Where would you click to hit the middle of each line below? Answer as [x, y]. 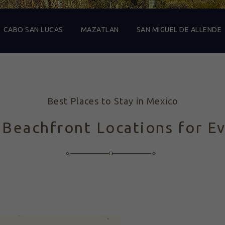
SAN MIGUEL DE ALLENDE [179, 30]
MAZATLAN [100, 30]
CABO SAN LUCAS [33, 30]
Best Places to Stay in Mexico [113, 101]
